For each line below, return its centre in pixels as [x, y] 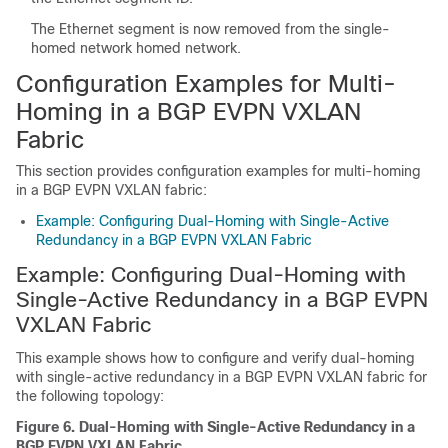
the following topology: [90, 395]
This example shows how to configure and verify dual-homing [215, 357]
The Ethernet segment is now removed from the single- [210, 28]
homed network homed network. [136, 47]
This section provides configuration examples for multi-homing [218, 170]
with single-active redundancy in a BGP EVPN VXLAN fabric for [221, 376]
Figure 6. [47, 426]
